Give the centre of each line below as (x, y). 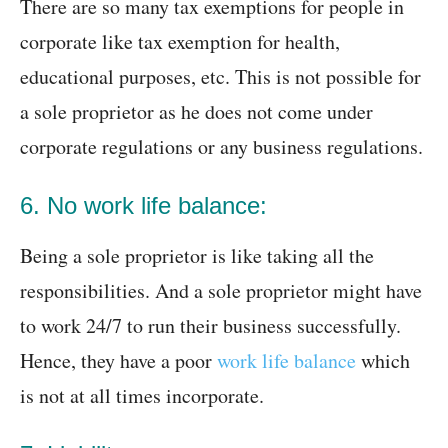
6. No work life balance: (143, 206)
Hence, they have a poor (118, 361)
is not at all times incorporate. (142, 396)
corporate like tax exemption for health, (180, 42)
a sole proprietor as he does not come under (196, 112)
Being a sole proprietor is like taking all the (197, 256)
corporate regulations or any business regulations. (221, 147)
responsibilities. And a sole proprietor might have (221, 291)
